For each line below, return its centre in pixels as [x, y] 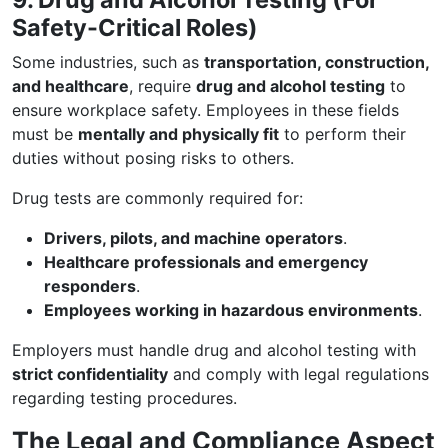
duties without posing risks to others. [153, 158]
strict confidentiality [90, 374]
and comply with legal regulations [298, 374]
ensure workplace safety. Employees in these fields [205, 110]
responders [90, 286]
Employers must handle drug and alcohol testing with [214, 350]
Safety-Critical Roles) [135, 27]
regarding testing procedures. [124, 398]
